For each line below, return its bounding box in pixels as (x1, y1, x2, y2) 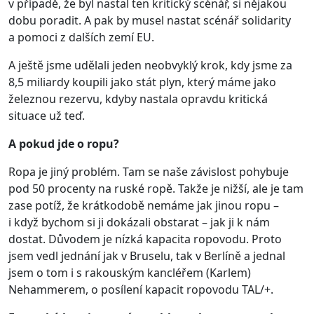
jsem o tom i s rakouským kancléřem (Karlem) (8, 264, 251, 280)
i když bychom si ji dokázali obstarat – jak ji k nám (8, 214, 270, 230)
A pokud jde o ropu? (8, 135, 119, 151)
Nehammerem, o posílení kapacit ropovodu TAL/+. (8, 281, 273, 297)
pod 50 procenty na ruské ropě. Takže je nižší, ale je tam (8, 180, 303, 196)
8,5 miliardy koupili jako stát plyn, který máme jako (8, 74, 276, 90)
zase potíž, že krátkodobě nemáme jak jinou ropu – (8, 197, 279, 213)
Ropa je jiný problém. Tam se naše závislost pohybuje (8, 163, 289, 179)
